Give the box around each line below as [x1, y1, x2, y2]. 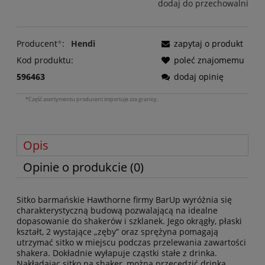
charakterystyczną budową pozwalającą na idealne [17, 205, 218, 216]
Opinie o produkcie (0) [23, 159, 144, 176]
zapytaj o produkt [174, 38, 243, 50]
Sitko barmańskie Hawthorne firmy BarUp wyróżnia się [17, 194, 232, 206]
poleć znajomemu [174, 54, 244, 66]
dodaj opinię [174, 71, 224, 83]
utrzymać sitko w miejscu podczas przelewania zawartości [17, 237, 246, 248]
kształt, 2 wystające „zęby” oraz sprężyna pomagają [17, 226, 218, 238]
